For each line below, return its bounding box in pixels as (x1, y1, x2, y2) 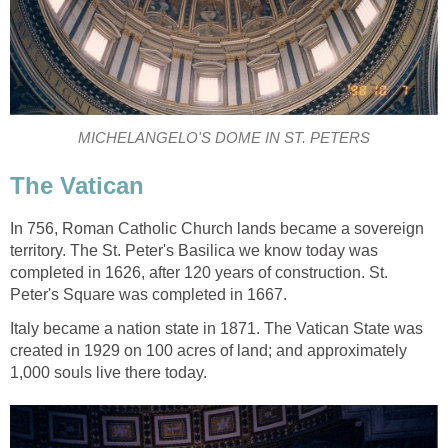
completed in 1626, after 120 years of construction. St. (10, 263, 388, 281)
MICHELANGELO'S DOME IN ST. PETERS (78, 130, 370, 147)
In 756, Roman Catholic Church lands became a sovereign (10, 219, 424, 237)
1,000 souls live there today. (10, 363, 207, 381)
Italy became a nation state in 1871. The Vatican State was (10, 319, 423, 337)
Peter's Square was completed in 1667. (10, 285, 287, 303)
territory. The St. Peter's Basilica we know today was (10, 241, 378, 259)
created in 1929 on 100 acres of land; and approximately (10, 341, 407, 359)
